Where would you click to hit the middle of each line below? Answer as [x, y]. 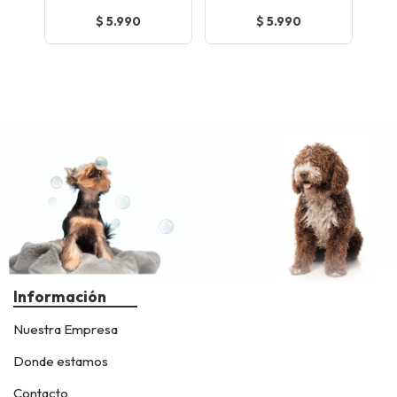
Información [60, 297]
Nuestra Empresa [66, 330]
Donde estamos [61, 362]
